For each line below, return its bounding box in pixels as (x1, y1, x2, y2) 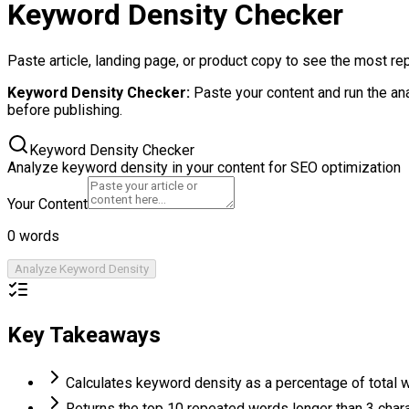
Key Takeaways (7, 321, 161, 348)
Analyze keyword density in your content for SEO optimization (7, 158, 401, 176)
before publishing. (7, 100, 122, 119)
